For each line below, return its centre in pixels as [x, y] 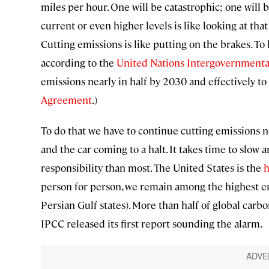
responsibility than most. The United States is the [152, 168]
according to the [79, 63]
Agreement [66, 100]
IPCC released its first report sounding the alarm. [152, 224]
